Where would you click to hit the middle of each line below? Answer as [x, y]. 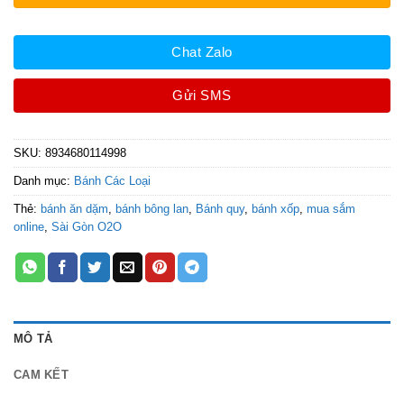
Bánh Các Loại [112, 181]
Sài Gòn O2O [87, 227]
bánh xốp [275, 209]
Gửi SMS [202, 95]
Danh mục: [44, 181]
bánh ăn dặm [74, 209]
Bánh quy [220, 209]
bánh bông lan [152, 209]
